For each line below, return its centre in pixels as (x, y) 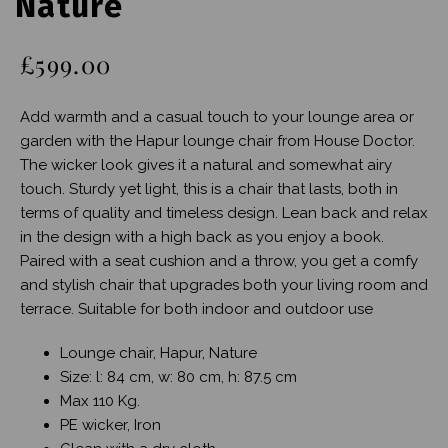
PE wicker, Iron (110, 424)
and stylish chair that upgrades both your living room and (224, 284)
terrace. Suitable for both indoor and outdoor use (196, 308)
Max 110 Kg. (100, 400)
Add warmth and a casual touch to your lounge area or (217, 116)
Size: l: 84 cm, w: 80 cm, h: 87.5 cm (178, 376)
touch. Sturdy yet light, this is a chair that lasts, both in (209, 188)
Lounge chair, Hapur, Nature (158, 352)
